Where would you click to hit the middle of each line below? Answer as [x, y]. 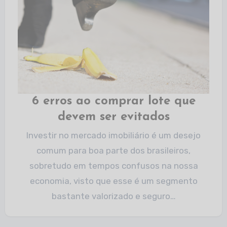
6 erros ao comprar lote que [113, 101]
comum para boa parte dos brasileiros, [113, 150]
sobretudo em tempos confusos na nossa [113, 166]
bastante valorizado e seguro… [113, 196]
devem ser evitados [113, 117]
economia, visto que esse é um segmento [113, 181]
